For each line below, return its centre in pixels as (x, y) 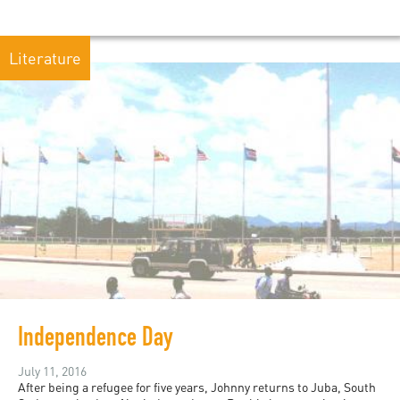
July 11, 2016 (52, 371)
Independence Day (96, 341)
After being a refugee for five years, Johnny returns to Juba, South (197, 387)
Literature (45, 58)
